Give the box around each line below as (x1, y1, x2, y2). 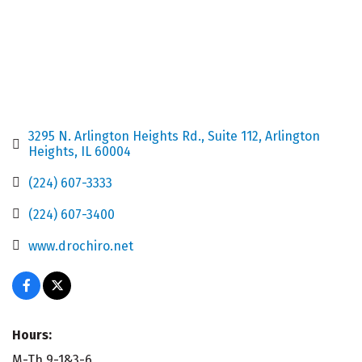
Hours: (12, 326, 52, 343)
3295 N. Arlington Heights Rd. (28, 128, 201, 144)
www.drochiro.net (28, 238, 133, 254)
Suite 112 (208, 128, 259, 144)
